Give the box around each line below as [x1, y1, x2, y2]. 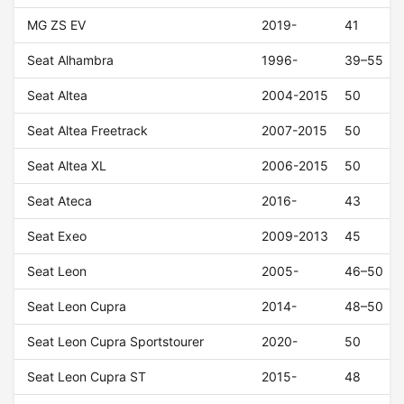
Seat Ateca [27, 193, 93, 209]
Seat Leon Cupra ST [27, 369, 147, 385]
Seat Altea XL [27, 158, 107, 174]
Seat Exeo [27, 228, 87, 244]
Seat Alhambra [27, 52, 115, 69]
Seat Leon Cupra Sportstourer [27, 334, 205, 350]
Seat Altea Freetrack [27, 123, 149, 139]
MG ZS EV [27, 17, 87, 33]
